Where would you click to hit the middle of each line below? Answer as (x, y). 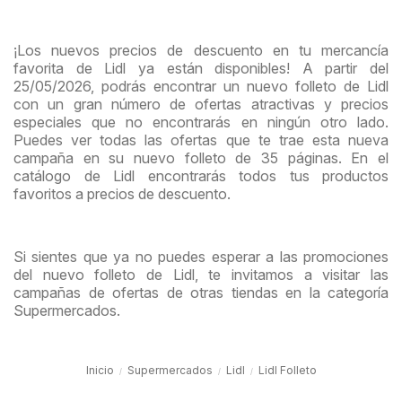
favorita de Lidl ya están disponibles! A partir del (201, 69)
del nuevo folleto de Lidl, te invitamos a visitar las (201, 275)
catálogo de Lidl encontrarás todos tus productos (201, 176)
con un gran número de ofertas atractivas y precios (201, 105)
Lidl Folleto (287, 371)
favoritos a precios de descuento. (122, 194)
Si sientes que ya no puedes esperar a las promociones (201, 257)
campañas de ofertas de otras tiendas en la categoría (201, 293)
